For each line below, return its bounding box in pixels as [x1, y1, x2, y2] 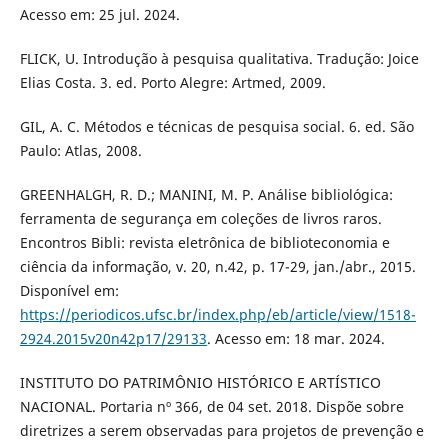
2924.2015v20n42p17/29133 [19, 329, 207, 349]
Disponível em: [19, 281, 119, 301]
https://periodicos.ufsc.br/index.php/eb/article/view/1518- [19, 305, 416, 325]
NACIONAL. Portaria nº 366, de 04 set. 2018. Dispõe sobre [19, 397, 404, 417]
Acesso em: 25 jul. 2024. [19, 5, 180, 25]
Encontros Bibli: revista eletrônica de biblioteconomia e [19, 233, 390, 253]
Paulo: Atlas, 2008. [19, 141, 142, 161]
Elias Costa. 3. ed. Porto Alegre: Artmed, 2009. [19, 73, 326, 93]
